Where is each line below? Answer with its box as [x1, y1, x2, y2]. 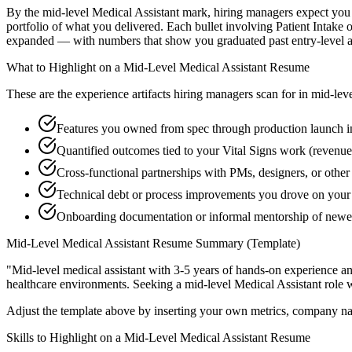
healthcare [6, 277, 57, 291]
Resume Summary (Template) [149, 236, 300, 251]
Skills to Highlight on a [6, 331, 124, 345]
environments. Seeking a [57, 277, 185, 291]
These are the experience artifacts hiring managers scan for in [6, 87, 308, 101]
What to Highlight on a [6, 60, 123, 75]
